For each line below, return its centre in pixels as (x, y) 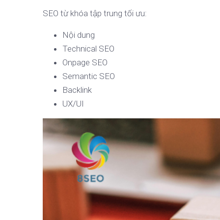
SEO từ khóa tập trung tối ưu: (95, 13)
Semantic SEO (89, 76)
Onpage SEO (85, 62)
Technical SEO (88, 49)
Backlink (77, 90)
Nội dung (79, 35)
